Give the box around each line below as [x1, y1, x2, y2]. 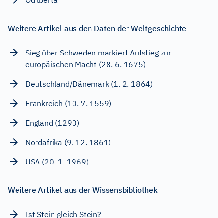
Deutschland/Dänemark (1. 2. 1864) [25, 78, 153, 89]
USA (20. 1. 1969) [25, 156, 89, 166]
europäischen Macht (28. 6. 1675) [25, 59, 145, 69]
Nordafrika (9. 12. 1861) [25, 137, 111, 147]
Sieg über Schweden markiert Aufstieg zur [25, 47, 171, 57]
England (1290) [25, 117, 79, 127]
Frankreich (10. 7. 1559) [25, 98, 111, 108]
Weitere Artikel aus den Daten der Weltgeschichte [8, 23, 186, 33]
